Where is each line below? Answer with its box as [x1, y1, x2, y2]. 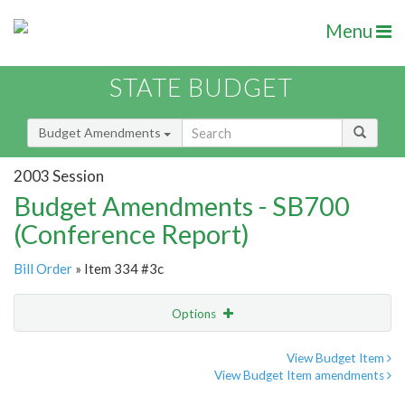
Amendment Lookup [18, 381, 133, 397]
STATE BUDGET [109, 72, 293, 103]
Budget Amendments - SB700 [14, 190, 350, 222]
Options [172, 306, 219, 322]
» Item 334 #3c [72, 260, 164, 278]
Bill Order [14, 260, 72, 278]
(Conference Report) [14, 218, 250, 250]
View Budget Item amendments [214, 368, 387, 383]
